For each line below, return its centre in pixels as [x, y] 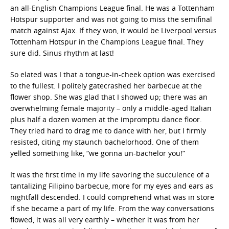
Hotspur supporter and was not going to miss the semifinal [111, 19]
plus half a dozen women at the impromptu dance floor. [106, 119]
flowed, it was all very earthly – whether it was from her [105, 220]
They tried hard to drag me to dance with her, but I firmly [108, 131]
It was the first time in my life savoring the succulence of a [110, 175]
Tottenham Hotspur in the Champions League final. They [107, 42]
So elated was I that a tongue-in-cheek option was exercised [113, 74]
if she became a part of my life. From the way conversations [112, 208]
